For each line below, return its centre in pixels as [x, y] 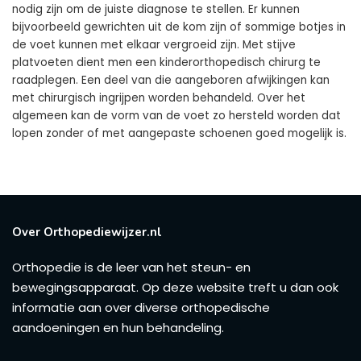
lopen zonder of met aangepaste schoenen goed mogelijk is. [179, 133]
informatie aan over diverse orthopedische [141, 307]
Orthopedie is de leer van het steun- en [131, 267]
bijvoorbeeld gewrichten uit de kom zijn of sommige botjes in [179, 27]
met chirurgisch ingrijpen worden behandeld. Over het [159, 98]
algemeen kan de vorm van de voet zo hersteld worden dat [176, 115]
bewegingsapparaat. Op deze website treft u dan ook [175, 287]
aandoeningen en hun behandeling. [118, 327]
